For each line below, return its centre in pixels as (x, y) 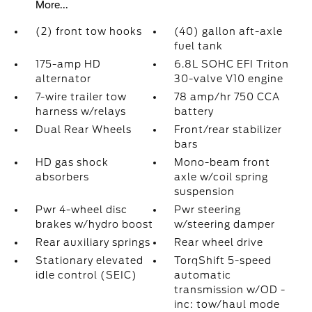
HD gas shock (72, 162)
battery (194, 111)
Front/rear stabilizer (228, 130)
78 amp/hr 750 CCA (227, 97)
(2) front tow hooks (88, 31)
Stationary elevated (89, 260)
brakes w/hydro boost (94, 224)
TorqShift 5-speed (223, 260)
